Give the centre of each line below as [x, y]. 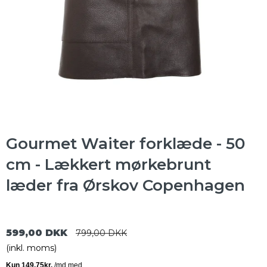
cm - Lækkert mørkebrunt [108, 164]
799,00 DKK [101, 233]
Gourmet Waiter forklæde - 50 [125, 143]
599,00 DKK [37, 232]
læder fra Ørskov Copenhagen [125, 185]
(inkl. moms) [31, 248]
